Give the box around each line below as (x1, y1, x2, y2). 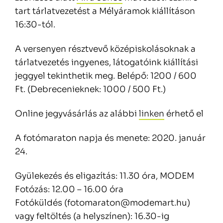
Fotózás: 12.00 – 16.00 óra (15, 184, 123, 195)
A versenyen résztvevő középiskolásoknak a (15, 44, 196, 55)
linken (139, 109, 164, 119)
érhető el (164, 109, 204, 119)
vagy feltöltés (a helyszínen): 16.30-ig (15, 211, 169, 222)
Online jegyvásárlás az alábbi (15, 109, 139, 119)
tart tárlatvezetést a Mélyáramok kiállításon (15, 6, 195, 17)
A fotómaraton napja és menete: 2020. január (15, 133, 206, 144)
